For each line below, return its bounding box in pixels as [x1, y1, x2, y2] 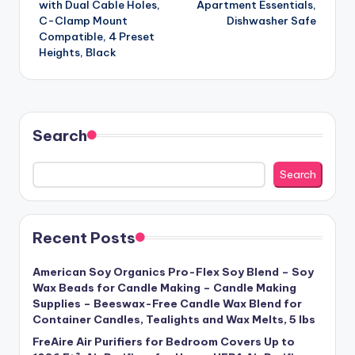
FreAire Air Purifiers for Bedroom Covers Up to [32, 334, 295, 349]
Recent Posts [32, 228, 136, 248]
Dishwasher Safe [227, 13, 316, 28]
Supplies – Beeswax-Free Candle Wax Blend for [32, 296, 302, 311]
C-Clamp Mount [39, 13, 128, 28]
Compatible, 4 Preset [39, 29, 155, 44]
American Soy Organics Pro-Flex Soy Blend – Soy [32, 265, 314, 280]
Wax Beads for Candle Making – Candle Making [32, 281, 296, 296]
